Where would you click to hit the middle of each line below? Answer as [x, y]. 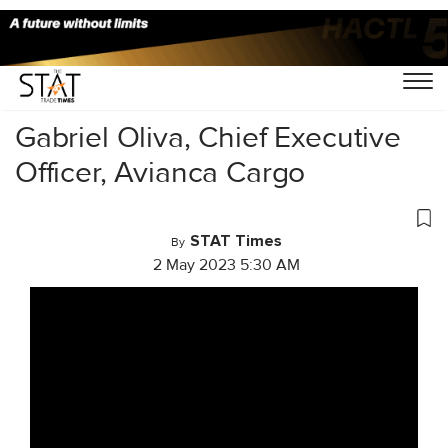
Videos [98, 67]
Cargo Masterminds [203, 67]
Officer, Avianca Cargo [160, 172]
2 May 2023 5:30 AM [226, 265]
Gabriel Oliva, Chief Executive [208, 137]
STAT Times [236, 241]
